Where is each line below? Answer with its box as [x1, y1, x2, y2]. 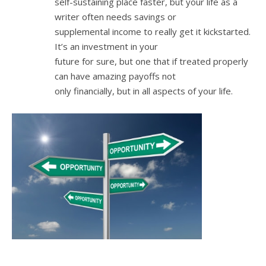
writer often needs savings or [55, 10, 176, 23]
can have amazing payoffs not [55, 69, 176, 82]
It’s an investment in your [55, 40, 158, 52]
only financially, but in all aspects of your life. [55, 84, 233, 97]
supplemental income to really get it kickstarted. [55, 25, 251, 37]
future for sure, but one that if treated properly [55, 55, 248, 67]
